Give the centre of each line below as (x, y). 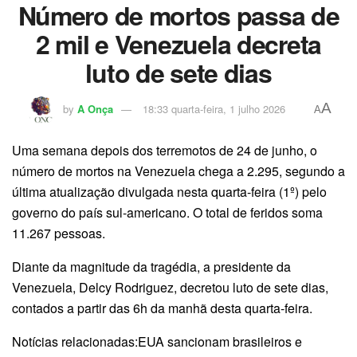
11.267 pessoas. (59, 233)
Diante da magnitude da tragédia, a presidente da (151, 267)
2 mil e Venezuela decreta (178, 43)
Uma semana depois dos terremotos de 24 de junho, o (165, 151)
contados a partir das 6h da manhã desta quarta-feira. (162, 308)
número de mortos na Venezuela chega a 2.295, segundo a (178, 171)
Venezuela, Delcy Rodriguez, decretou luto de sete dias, (170, 288)
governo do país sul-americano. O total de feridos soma (167, 213)
